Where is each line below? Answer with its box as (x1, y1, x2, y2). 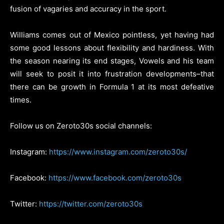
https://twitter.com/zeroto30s (39, 198, 142, 208)
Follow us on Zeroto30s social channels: (10, 120, 152, 130)
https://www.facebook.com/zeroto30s (48, 172, 181, 182)
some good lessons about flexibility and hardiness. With (10, 42, 214, 52)
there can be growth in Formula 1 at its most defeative (10, 81, 214, 91)
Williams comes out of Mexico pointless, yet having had (10, 29, 214, 39)
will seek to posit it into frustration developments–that (10, 68, 214, 78)
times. (10, 94, 31, 104)
